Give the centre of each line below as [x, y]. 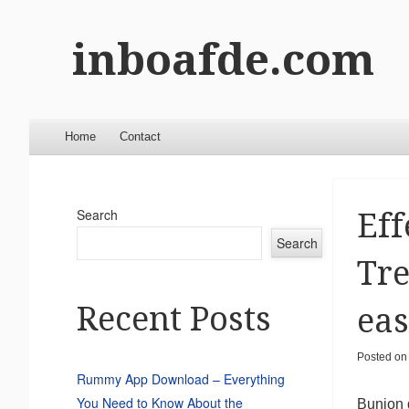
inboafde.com [223, 59]
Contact [140, 136]
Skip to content [81, 136]
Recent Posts [173, 320]
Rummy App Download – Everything [180, 379]
